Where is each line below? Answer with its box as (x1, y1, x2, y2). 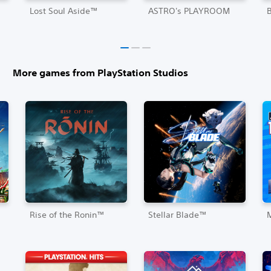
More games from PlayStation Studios (13, 67, 188, 79)
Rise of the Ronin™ (30, 209, 105, 221)
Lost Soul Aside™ (30, 5, 99, 17)
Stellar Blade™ (148, 209, 207, 221)
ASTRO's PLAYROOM (148, 5, 230, 17)
